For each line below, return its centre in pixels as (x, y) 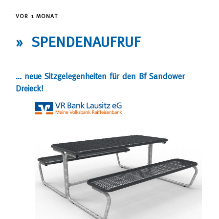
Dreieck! (29, 88)
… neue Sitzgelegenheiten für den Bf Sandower (100, 76)
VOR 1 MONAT (37, 16)
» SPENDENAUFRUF (78, 41)
